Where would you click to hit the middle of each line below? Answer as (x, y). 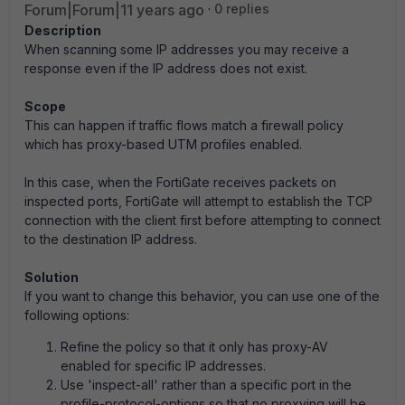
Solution (52, 277)
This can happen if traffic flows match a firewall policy (184, 125)
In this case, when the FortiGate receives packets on (180, 182)
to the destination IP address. (111, 239)
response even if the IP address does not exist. (166, 68)
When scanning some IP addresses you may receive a (187, 49)
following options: (77, 315)
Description (63, 30)
